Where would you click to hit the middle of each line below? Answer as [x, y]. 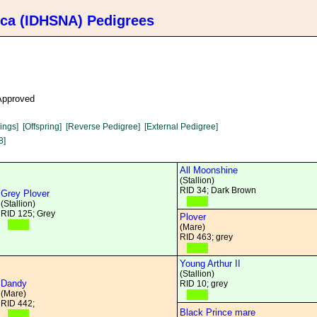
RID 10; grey [204, 284]
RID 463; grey [206, 237]
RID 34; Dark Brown [218, 190]
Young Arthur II [210, 264]
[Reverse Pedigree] [103, 127]
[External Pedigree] [181, 127]
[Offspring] [42, 127]
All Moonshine [209, 170]
